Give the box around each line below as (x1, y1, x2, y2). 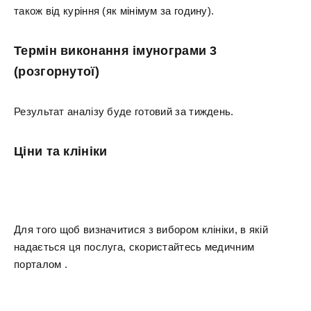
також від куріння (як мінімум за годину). (14, 5, 215, 17)
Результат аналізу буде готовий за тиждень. (14, 106, 234, 117)
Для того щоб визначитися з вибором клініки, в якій (14, 224, 268, 235)
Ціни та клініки (14, 144, 108, 158)
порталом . (14, 258, 68, 270)
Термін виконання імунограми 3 (14, 44, 217, 58)
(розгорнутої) (14, 65, 99, 78)
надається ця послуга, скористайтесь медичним (14, 241, 255, 253)
